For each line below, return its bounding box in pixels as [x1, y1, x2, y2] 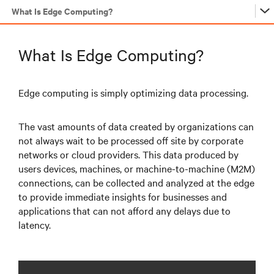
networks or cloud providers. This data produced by [18, 147, 239, 161]
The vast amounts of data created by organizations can [18, 119, 254, 133]
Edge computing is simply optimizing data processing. [18, 86, 248, 99]
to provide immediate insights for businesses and [18, 190, 227, 203]
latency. [18, 218, 51, 231]
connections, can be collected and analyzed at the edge [18, 176, 254, 189]
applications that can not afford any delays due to [18, 204, 231, 217]
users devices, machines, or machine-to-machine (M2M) [18, 161, 255, 175]
